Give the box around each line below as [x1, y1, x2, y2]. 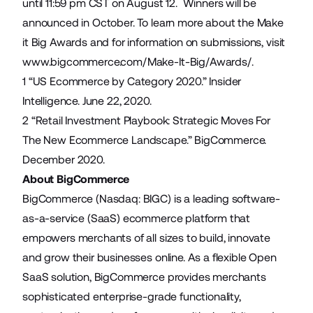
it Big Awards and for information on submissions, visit [22, 35, 286, 49]
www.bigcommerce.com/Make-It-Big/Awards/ [22, 54, 252, 68]
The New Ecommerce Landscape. [22, 133, 188, 147]
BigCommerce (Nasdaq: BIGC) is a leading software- [22, 191, 281, 205]
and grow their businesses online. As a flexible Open [22, 250, 277, 264]
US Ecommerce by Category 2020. [32, 74, 203, 88]
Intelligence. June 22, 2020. [22, 94, 152, 108]
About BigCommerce [22, 172, 130, 186]
